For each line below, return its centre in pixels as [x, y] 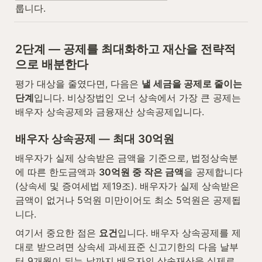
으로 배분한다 [52, 64]
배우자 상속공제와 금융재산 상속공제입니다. [110, 111]
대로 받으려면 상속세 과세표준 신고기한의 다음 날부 [127, 247]
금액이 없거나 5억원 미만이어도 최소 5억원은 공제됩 [128, 200]
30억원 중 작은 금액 [141, 172]
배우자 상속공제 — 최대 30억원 [95, 139]
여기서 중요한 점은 [57, 232]
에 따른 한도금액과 [57, 172]
